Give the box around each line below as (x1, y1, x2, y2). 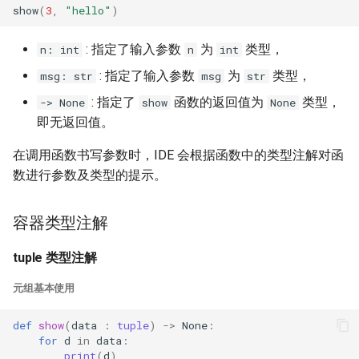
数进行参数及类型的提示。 (13, 167, 167, 183)
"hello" (65, 2, 111, 18)
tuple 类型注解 (13, 250, 97, 265)
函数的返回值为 (171, 95, 267, 110)
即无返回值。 (37, 115, 114, 130)
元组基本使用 (13, 282, 75, 294)
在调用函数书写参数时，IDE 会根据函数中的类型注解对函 (13, 147, 344, 163)
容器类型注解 (13, 213, 108, 232)
